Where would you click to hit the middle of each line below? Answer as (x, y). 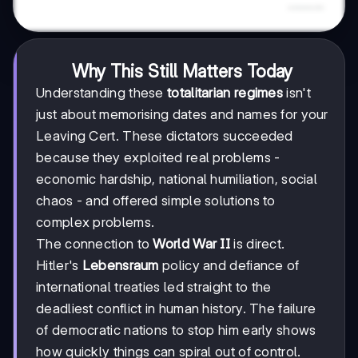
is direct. (258, 244)
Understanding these (101, 93)
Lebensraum (120, 266)
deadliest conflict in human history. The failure (176, 309)
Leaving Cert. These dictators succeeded (165, 136)
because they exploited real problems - (158, 158)
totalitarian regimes (225, 93)
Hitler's (59, 266)
